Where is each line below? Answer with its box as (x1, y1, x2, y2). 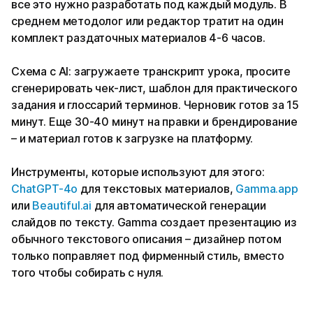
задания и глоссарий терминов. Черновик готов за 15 (11, 98, 300, 112)
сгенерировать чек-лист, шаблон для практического (11, 81, 298, 96)
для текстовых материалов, (78, 182, 236, 196)
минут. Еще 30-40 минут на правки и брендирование (11, 115, 298, 129)
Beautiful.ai (32, 198, 92, 213)
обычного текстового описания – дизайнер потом (11, 232, 282, 247)
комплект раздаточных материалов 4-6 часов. (11, 31, 265, 45)
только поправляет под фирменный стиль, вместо (11, 249, 284, 263)
